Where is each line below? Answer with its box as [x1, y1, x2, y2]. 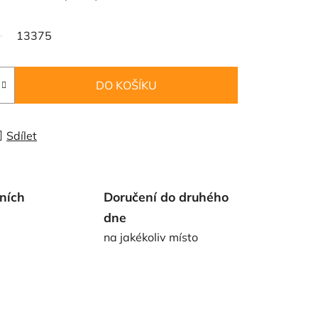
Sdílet [6, 128, 37, 143]
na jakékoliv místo [103, 229, 198, 244]
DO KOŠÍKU [96, 77, 157, 92]
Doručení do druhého [103, 188, 229, 204]
